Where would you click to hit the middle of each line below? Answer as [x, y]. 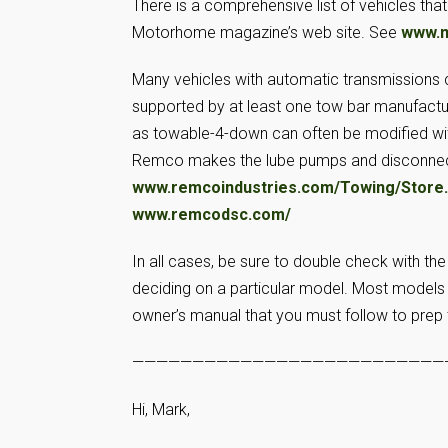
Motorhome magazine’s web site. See [266, 32]
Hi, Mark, [161, 409]
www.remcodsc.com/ [211, 214]
